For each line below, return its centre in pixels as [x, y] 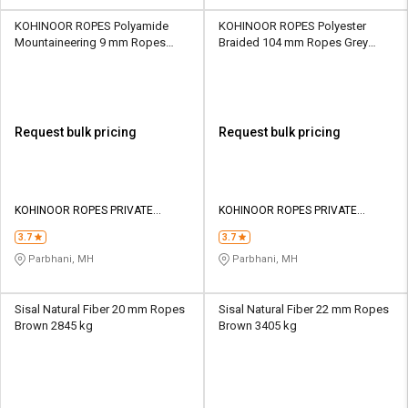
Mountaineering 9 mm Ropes [90, 42]
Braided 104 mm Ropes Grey [293, 42]
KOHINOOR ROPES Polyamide [92, 25]
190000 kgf [248, 58]
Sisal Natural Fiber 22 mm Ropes [304, 309]
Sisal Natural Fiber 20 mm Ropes [100, 309]
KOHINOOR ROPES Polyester [292, 25]
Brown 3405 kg [258, 325]
